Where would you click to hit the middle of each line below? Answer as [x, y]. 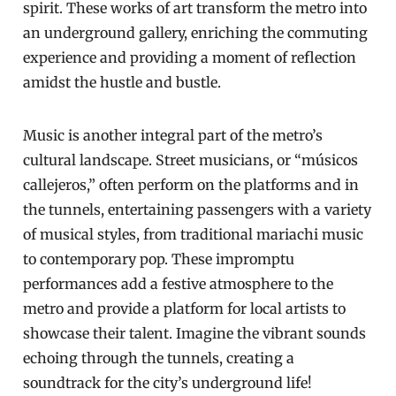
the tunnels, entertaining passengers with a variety [198, 209]
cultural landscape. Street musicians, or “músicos [191, 160]
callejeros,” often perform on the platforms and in [191, 185]
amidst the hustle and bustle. [122, 82]
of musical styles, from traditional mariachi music [194, 234]
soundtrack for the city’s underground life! [168, 383]
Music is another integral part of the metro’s [173, 135]
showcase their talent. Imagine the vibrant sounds [195, 333]
